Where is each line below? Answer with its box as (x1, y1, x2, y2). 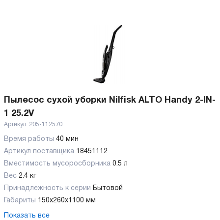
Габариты (4, 197, 36, 204)
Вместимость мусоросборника (4, 161, 110, 167)
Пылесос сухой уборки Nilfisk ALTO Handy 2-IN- (4, 96, 216, 105)
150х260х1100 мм (38, 197, 96, 204)
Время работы (4, 136, 54, 142)
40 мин (56, 136, 79, 142)
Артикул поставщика (4, 148, 74, 155)
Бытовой (93, 185, 125, 192)
